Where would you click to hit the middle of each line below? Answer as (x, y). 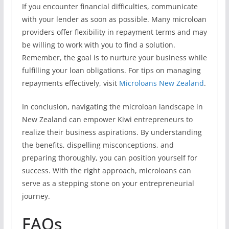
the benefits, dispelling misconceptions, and (98, 145)
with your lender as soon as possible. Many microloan (114, 19)
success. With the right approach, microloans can (106, 170)
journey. (36, 196)
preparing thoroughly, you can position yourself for (109, 158)
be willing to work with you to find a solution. (98, 45)
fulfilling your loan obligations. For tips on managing (111, 70)
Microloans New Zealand (161, 83)
